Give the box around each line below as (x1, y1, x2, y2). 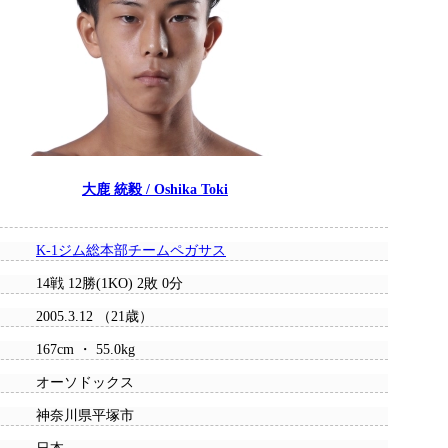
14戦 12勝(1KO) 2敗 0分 (36, 276, 183, 292)
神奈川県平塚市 (36, 408, 134, 424)
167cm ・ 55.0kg (36, 342, 135, 358)
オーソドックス (36, 375, 134, 391)
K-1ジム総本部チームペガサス (36, 243, 226, 259)
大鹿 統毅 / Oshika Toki (82, 182, 228, 198)
